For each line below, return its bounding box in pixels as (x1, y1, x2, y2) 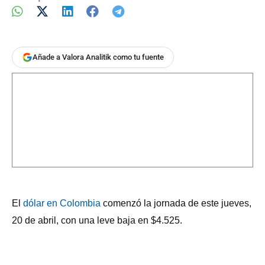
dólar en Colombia (23, 198, 101, 208)
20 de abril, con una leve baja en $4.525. (12, 215, 182, 225)
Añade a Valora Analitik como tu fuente (33, 53, 164, 62)
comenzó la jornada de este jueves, (101, 198, 251, 208)
